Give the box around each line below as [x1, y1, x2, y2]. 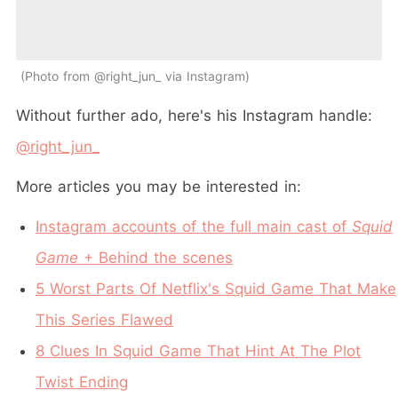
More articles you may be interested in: [16, 177, 301, 195]
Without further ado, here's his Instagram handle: [16, 106, 372, 124]
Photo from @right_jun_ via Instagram [25, 68, 245, 84]
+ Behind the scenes [78, 248, 233, 267]
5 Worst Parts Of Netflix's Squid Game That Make [36, 279, 396, 298]
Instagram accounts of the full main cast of [36, 217, 352, 235]
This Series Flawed [36, 310, 173, 329]
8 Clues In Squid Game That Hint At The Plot [36, 341, 361, 360]
